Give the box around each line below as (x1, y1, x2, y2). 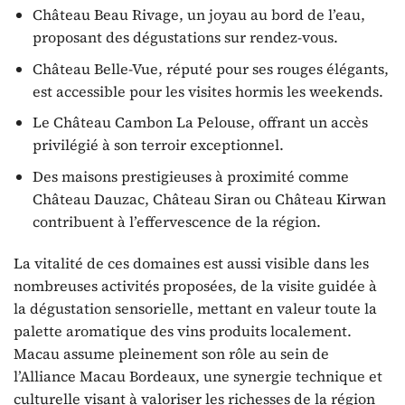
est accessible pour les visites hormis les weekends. (32, 80, 383, 101)
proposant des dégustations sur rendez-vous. (32, 27, 338, 48)
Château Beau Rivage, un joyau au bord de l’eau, (32, 5, 365, 25)
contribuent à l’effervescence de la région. (32, 212, 321, 232)
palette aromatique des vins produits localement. (14, 320, 352, 341)
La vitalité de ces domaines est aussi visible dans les (14, 252, 369, 273)
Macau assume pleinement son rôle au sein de (14, 343, 329, 363)
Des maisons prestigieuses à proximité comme (32, 166, 349, 187)
